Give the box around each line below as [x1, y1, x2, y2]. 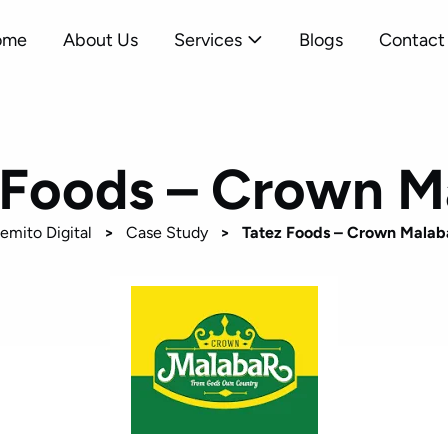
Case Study [125, 223, 208, 242]
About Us [63, 29, 138, 52]
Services [174, 29, 242, 52]
